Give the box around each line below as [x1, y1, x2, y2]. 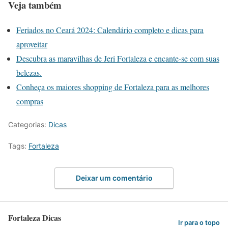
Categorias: [8, 120, 48, 129]
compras [16, 96, 43, 107]
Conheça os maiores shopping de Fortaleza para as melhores [16, 81, 209, 93]
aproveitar [16, 39, 47, 50]
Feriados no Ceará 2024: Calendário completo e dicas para [16, 24, 204, 36]
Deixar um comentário [75, 173, 153, 182]
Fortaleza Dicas [8, 211, 61, 223]
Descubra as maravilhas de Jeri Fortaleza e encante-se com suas [16, 53, 219, 64]
